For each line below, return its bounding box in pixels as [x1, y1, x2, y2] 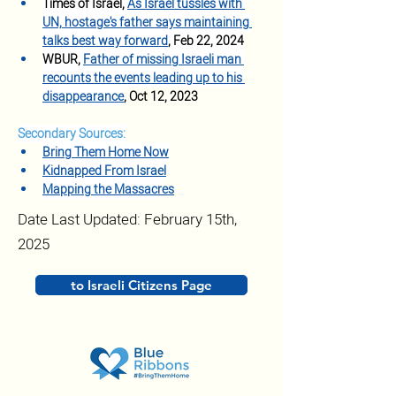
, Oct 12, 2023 [124, 88, 198, 106]
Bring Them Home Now [42, 143, 169, 162]
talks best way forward [42, 32, 168, 50]
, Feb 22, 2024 [168, 32, 244, 50]
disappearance [42, 88, 124, 106]
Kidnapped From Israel [42, 162, 166, 180]
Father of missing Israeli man [83, 50, 244, 69]
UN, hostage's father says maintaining [42, 13, 252, 32]
